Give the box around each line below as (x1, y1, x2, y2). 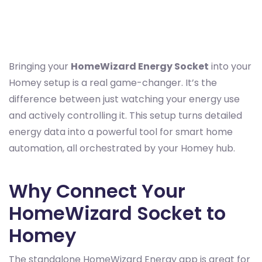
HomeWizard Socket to (9, 200, 226, 226)
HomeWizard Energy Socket (71, 60, 209, 73)
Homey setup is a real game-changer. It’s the (9, 76, 217, 89)
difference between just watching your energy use (9, 92, 240, 106)
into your (209, 60, 251, 73)
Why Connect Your (9, 178, 185, 204)
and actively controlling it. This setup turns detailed (9, 109, 242, 122)
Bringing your (9, 60, 71, 73)
